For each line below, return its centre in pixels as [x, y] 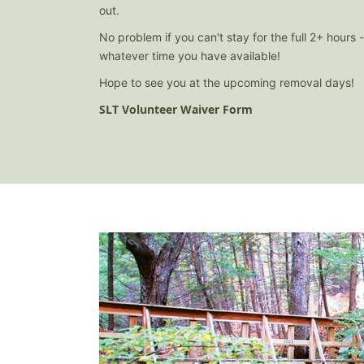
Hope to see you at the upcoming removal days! [227, 82]
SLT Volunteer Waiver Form [176, 109]
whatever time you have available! [190, 55]
